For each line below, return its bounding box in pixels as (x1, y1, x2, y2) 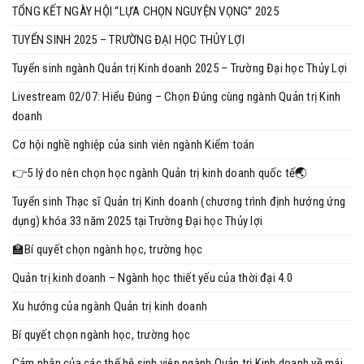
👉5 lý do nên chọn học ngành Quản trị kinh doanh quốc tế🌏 (12, 166, 308, 180)
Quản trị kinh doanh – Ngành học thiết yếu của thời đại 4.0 (12, 271, 292, 285)
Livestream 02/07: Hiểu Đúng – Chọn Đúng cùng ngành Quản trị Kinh (12, 89, 341, 104)
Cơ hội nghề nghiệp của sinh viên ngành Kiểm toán (12, 137, 255, 152)
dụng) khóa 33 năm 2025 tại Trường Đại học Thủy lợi (12, 214, 262, 228)
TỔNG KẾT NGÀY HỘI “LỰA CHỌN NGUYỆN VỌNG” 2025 (12, 4, 279, 19)
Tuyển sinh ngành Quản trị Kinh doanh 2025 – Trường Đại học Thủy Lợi (12, 61, 348, 76)
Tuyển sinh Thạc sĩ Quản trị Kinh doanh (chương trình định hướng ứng (12, 194, 346, 209)
